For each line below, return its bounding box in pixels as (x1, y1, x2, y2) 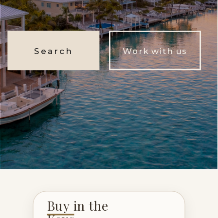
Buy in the (47, 196, 109, 214)
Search (34, 45, 73, 56)
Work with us (123, 45, 187, 56)
